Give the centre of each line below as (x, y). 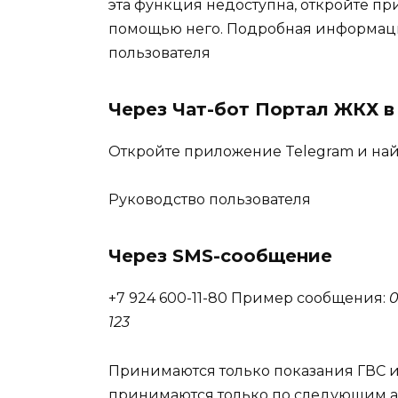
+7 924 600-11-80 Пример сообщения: (249, 298)
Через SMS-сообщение (220, 256)
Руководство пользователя (210, 200)
